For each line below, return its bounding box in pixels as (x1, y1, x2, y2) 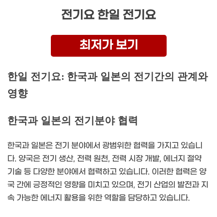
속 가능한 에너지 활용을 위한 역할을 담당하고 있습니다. (7, 193, 190, 203)
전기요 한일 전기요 (61, 8, 156, 22)
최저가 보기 (79, 38, 138, 52)
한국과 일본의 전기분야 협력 (7, 114, 138, 127)
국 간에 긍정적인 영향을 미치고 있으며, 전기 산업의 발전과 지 (7, 180, 208, 190)
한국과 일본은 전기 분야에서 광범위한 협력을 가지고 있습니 (7, 141, 202, 151)
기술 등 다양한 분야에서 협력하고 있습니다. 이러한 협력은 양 (7, 167, 206, 177)
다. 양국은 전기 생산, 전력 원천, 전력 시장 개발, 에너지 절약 (7, 154, 201, 164)
